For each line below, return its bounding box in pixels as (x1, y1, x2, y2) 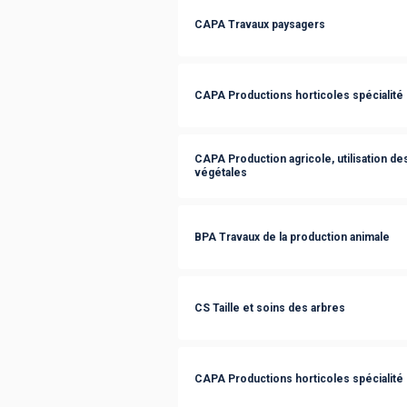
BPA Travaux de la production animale (194, 230, 390, 243)
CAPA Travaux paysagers (194, 17, 325, 31)
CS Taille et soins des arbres (194, 301, 345, 314)
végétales (194, 166, 247, 179)
